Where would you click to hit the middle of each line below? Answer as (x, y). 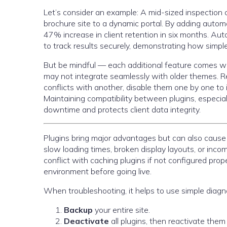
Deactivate (86, 221)
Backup (78, 210)
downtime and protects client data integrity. (122, 109)
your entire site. (121, 210)
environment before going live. (98, 171)
